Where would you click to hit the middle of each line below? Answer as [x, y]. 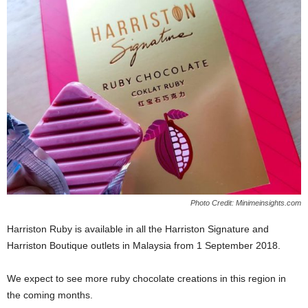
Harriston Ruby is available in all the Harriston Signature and [138, 229]
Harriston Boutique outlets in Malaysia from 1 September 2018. [144, 246]
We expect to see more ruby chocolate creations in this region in [146, 279]
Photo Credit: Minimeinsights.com [246, 203]
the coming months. [50, 295]
